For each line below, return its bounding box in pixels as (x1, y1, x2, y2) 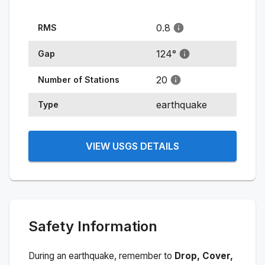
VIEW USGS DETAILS (86, 140, 179, 152)
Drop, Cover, (174, 250, 233, 261)
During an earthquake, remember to (28, 250, 174, 261)
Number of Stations (38, 74, 119, 85)
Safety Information (28, 217, 157, 235)
